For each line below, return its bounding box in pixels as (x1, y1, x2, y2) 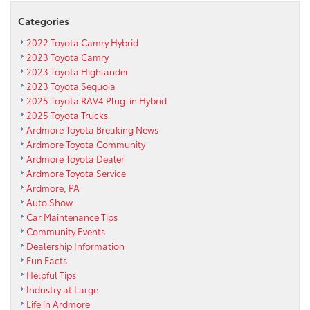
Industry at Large (26, 283, 98, 296)
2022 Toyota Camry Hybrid (26, 36, 138, 49)
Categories (18, 14, 69, 28)
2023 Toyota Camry (26, 51, 109, 64)
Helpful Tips (26, 268, 76, 282)
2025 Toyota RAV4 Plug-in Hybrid (26, 94, 167, 107)
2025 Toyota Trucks (26, 109, 108, 122)
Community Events (26, 225, 105, 238)
